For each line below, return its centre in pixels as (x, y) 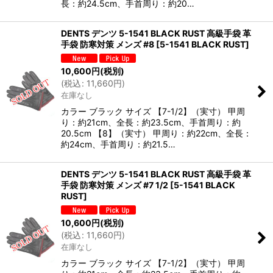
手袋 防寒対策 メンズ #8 (108, 44)
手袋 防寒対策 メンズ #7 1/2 (115, 185)
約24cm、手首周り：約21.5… (118, 144)
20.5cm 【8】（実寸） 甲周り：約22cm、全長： (156, 133)
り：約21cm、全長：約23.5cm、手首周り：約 (151, 122)
